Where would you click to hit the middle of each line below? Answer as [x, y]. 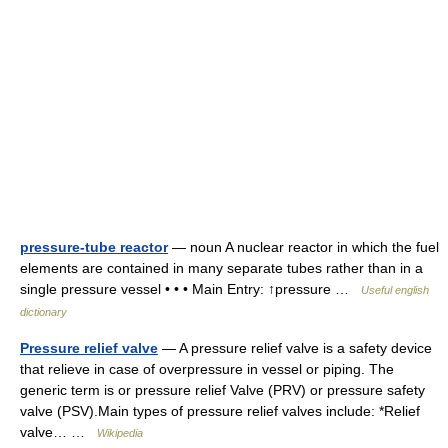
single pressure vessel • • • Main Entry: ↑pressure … [190, 289]
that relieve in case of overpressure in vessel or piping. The [207, 369]
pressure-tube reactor [94, 247]
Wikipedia [120, 433]
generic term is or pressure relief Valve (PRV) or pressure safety [222, 390]
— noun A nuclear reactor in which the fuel [303, 247]
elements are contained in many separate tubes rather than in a [221, 268]
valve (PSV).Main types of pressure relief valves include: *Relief [220, 411]
